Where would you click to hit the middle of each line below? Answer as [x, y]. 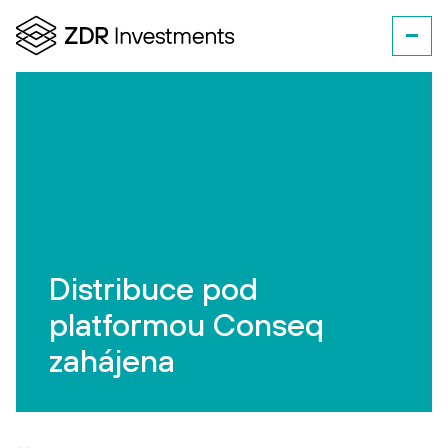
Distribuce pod [153, 288]
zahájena [112, 360]
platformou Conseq [186, 324]
